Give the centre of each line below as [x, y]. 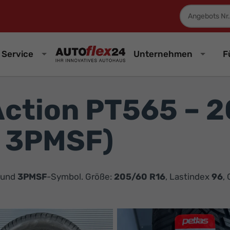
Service [18, 54]
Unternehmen [163, 54]
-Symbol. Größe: [80, 176]
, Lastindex [188, 176]
